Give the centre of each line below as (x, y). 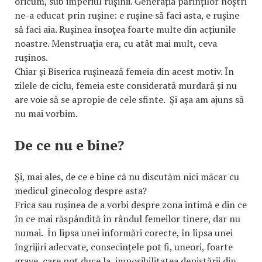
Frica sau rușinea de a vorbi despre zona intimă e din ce (131, 204)
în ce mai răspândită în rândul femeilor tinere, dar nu (127, 218)
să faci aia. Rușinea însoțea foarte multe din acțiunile (125, 29)
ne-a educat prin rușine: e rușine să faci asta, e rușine (127, 15)
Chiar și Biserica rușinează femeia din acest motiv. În (124, 71)
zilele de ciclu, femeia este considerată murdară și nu (126, 85)
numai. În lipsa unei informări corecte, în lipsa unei (124, 232)
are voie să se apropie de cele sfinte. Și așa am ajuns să (129, 99)
